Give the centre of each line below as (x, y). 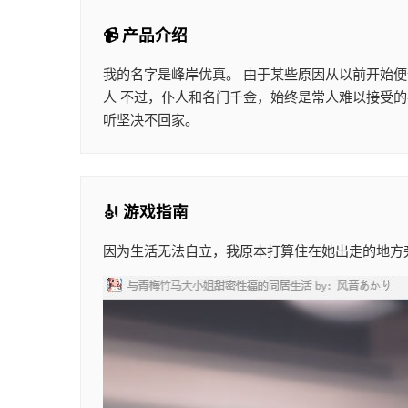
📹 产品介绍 (145, 36)
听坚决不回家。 (151, 120)
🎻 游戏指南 (146, 212)
